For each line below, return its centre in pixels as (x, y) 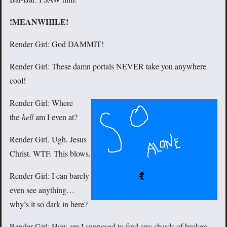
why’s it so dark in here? (49, 204)
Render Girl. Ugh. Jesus (48, 139)
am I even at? (55, 117)
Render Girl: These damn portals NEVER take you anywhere (108, 66)
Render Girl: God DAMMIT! (57, 44)
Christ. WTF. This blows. (50, 154)
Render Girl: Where (41, 103)
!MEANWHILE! (39, 22)
